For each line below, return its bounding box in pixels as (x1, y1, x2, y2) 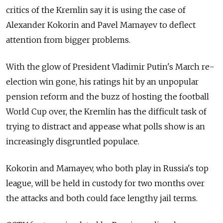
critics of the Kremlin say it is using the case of (6, 5, 186, 15)
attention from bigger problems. (6, 35, 130, 45)
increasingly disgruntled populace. (6, 136, 139, 146)
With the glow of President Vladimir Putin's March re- (6, 62, 214, 72)
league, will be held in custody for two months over (6, 178, 205, 188)
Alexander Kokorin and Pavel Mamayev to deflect (6, 20, 196, 30)
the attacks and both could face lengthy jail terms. (6, 193, 198, 203)
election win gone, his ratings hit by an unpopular (6, 77, 199, 87)
